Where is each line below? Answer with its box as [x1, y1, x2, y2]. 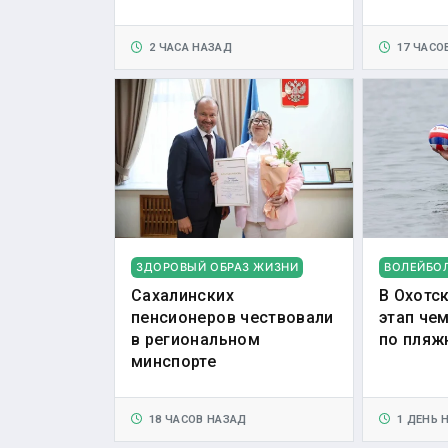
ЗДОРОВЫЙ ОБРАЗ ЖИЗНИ [136, 259, 299, 274]
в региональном [131, 329, 260, 349]
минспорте [131, 351, 217, 371]
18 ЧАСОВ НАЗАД [142, 412, 247, 426]
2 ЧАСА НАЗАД [142, 41, 233, 55]
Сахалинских [131, 285, 234, 305]
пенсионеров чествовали [131, 307, 334, 327]
